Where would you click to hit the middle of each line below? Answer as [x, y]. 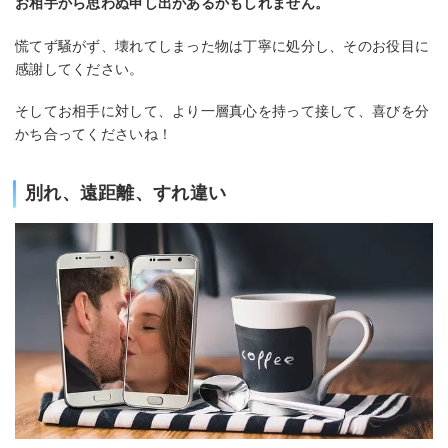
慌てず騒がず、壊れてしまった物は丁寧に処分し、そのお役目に [222, 45]
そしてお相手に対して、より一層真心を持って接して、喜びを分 [222, 111]
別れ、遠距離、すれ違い [126, 193]
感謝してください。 [79, 68]
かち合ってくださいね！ [94, 134]
